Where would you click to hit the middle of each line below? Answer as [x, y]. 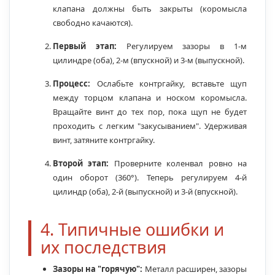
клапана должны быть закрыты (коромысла [150, 9]
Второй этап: [81, 164]
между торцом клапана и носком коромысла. [150, 98]
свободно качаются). [93, 23]
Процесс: [72, 84]
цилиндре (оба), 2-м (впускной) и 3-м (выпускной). [149, 60]
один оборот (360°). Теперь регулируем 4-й [150, 178]
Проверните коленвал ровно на [178, 164]
